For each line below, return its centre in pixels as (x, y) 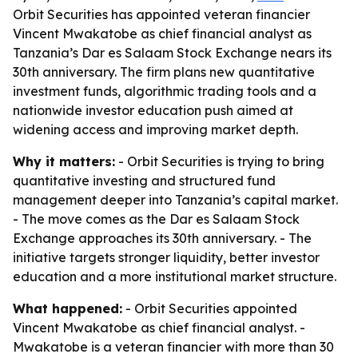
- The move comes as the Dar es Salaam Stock (156, 219)
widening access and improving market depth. (155, 129)
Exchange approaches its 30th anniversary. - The (162, 238)
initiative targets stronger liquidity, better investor (166, 257)
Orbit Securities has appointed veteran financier (161, 14)
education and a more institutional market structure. (175, 276)
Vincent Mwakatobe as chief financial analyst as (162, 34)
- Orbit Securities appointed (210, 308)
